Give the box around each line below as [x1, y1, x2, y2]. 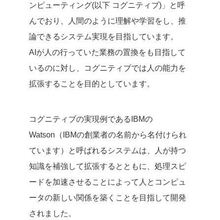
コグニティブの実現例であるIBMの [29, 114, 153, 123]
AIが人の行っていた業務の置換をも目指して [29, 48, 186, 56]
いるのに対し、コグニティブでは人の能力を [29, 63, 186, 72]
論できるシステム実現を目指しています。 [29, 32, 178, 41]
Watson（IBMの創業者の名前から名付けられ [29, 130, 187, 139]
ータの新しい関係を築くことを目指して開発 [29, 193, 186, 202]
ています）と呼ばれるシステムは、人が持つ [29, 146, 186, 155]
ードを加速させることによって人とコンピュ [29, 177, 186, 186]
